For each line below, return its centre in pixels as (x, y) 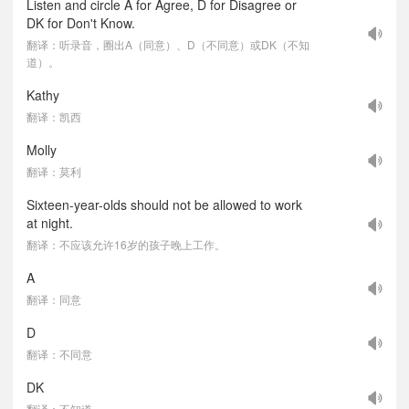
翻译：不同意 (59, 354)
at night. (50, 223)
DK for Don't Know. (81, 23)
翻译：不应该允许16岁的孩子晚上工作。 (126, 244)
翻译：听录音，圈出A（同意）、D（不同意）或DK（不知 (168, 44)
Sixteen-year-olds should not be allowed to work (164, 204)
